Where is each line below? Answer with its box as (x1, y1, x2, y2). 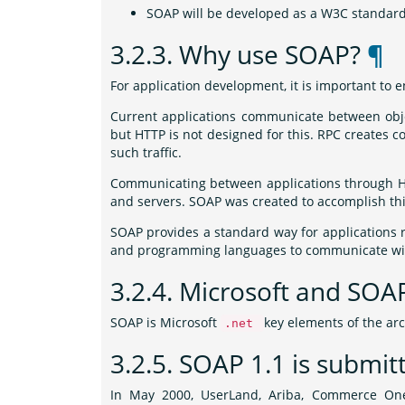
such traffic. (110, 144, 182, 161)
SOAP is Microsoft (110, 314, 221, 331)
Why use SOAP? (179, 37, 367, 71)
